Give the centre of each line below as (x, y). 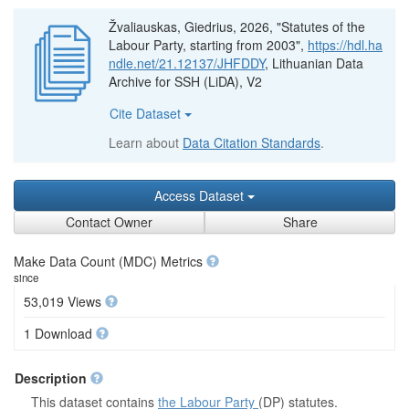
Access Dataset (201, 195)
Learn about (146, 142)
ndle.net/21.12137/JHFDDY (187, 63)
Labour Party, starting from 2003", (208, 45)
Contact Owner (109, 222)
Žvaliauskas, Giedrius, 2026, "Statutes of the (237, 26)
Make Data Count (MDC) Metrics (110, 261)
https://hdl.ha (345, 45)
